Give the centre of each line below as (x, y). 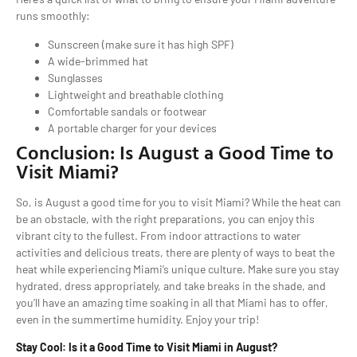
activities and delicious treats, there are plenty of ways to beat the (175, 252)
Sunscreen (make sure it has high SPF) (141, 44)
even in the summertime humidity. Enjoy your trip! (137, 319)
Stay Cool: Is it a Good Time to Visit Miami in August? (147, 347)
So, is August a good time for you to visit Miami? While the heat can (178, 202)
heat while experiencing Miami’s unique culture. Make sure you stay (177, 269)
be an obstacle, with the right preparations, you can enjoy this (165, 218)
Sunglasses (75, 77)
